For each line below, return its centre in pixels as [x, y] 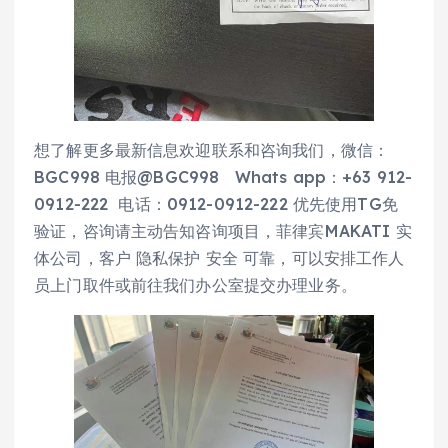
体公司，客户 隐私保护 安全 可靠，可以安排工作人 [219, 257]
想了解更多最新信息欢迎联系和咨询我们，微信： [212, 149]
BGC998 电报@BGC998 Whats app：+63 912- [223, 176]
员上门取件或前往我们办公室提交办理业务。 [195, 284]
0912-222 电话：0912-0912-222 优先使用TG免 [216, 203]
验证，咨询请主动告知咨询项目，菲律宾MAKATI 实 [223, 230]
